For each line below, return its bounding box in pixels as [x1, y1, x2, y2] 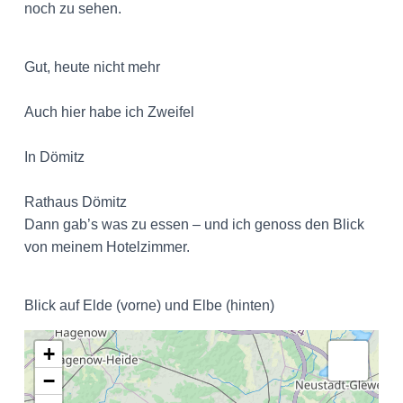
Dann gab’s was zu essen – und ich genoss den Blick [24, 217, 364, 232]
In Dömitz [24, 149, 85, 165]
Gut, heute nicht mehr [24, 59, 160, 75]
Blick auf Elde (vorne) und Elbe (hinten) [24, 298, 274, 313]
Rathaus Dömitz [24, 194, 127, 210]
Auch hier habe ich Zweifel [24, 104, 194, 120]
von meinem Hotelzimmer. [24, 239, 190, 255]
